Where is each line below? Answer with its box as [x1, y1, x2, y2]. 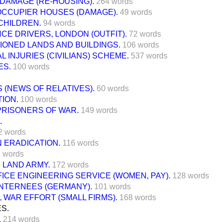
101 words [94, 182, 131, 191]
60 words [97, 84, 129, 93]
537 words [131, 51, 167, 60]
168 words [119, 193, 156, 202]
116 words [62, 138, 99, 147]
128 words [172, 171, 209, 180]
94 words [43, 18, 75, 27]
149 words [81, 106, 117, 114]
